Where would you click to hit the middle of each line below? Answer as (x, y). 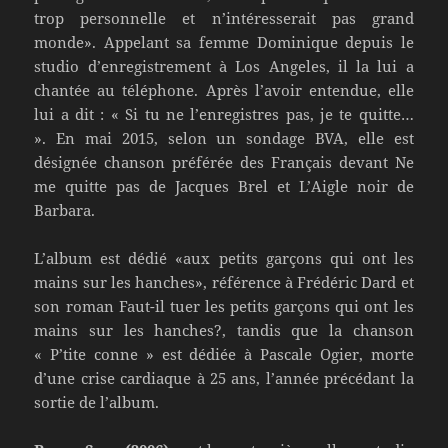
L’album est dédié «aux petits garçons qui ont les (224, 257)
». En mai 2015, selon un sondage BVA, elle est (224, 137)
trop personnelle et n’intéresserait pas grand (224, 17)
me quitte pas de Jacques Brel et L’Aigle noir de (224, 185)
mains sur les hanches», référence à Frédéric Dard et (224, 281)
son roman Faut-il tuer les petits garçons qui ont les (224, 305)
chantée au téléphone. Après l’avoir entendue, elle (224, 89)
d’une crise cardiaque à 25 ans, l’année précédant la (224, 377)
